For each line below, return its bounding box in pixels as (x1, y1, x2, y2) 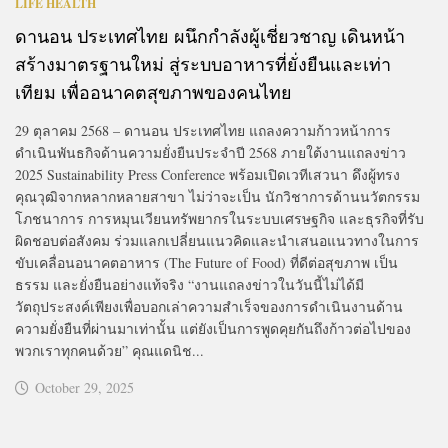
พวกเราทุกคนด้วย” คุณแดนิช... (15, 340, 204, 360)
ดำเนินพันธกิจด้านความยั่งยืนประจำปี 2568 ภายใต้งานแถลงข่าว (15, 142, 406, 162)
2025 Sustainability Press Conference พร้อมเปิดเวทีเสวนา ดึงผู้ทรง (15, 164, 400, 184)
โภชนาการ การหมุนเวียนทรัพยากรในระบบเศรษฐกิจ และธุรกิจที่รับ (15, 208, 424, 228)
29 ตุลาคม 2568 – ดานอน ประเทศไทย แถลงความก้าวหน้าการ (15, 120, 391, 140)
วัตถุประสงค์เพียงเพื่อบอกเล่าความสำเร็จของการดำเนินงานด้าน (15, 296, 403, 316)
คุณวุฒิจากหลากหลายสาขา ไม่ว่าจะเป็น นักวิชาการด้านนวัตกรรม (15, 186, 420, 206)
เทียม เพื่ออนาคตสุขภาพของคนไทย (15, 79, 292, 104)
